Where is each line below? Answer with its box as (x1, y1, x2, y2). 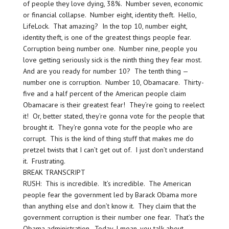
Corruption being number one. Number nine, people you (22, 43, 197, 53)
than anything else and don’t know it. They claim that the (22, 201, 196, 211)
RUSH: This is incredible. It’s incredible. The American (22, 178, 191, 188)
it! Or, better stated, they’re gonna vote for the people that (22, 111, 204, 121)
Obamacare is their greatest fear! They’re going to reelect (22, 100, 204, 109)
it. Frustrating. (22, 156, 67, 166)
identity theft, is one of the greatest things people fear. (22, 32, 193, 42)
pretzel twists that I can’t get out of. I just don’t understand (22, 145, 203, 154)
